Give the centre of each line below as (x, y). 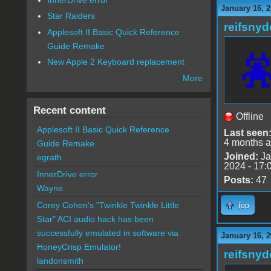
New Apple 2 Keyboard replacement (116, 62)
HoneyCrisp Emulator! (79, 247)
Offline (250, 116)
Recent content (69, 110)
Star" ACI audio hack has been (95, 219)
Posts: (238, 180)
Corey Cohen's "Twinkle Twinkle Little (108, 205)
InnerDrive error (67, 175)
